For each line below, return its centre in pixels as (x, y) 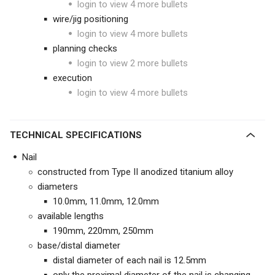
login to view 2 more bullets (133, 63)
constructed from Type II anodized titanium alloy (135, 172)
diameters (58, 187)
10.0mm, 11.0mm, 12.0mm (106, 201)
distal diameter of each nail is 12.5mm (130, 260)
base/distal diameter (79, 246)
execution (72, 78)
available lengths (71, 216)
